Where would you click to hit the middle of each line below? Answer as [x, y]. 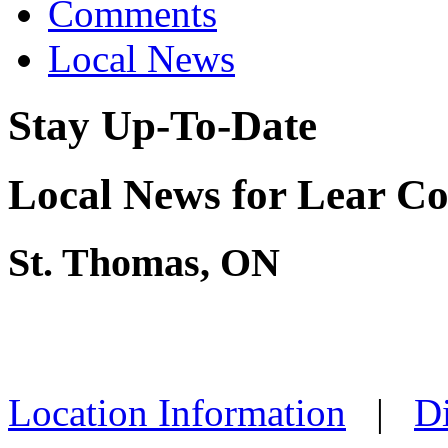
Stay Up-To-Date [162, 126]
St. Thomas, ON [144, 263]
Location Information [177, 412]
